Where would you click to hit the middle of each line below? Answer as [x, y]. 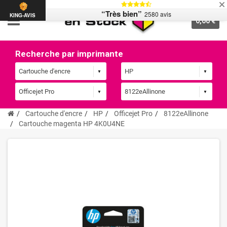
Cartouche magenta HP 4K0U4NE [72, 124]
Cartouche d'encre [54, 114]
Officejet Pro [133, 114]
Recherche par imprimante [69, 54]
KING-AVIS [23, 15]
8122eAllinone [186, 114]
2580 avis [158, 14]
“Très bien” [121, 14]
